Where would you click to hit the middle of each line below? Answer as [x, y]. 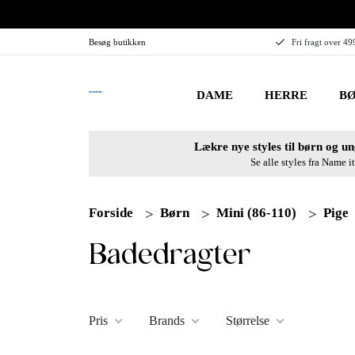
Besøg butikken [117, 42]
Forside [111, 212]
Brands [167, 320]
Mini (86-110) [256, 212]
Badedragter [170, 254]
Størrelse [248, 320]
